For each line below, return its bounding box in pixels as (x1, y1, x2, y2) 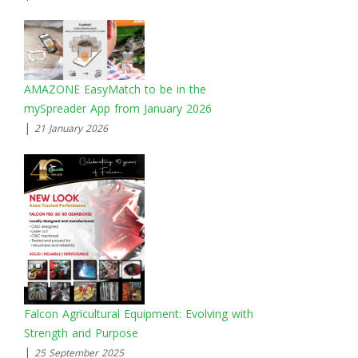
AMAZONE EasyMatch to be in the (24, 82, 206, 97)
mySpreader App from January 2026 (24, 101, 212, 117)
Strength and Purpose (24, 325, 138, 341)
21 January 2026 (34, 121, 108, 136)
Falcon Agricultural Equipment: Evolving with (24, 306, 253, 322)
